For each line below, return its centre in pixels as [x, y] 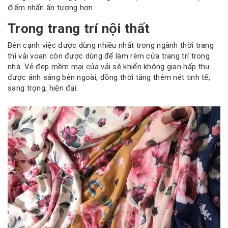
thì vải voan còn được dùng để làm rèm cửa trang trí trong [109, 56]
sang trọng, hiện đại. [43, 88]
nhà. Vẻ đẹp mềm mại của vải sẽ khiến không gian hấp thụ [109, 67]
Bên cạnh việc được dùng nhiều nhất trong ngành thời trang [111, 46]
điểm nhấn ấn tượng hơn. [51, 7]
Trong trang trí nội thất [79, 28]
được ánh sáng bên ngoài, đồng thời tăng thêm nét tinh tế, [109, 78]
